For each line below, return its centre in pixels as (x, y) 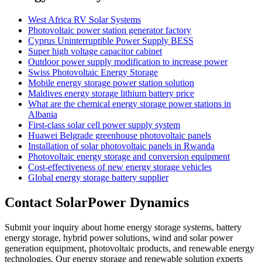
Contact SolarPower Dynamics (97, 202)
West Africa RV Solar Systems (85, 19)
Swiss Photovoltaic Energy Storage (93, 72)
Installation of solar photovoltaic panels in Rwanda (121, 146)
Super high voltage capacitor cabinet (95, 51)
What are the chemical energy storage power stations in (130, 104)
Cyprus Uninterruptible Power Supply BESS (111, 40)
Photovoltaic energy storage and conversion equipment (129, 156)
